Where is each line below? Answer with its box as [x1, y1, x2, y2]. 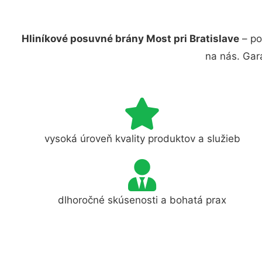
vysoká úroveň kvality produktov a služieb [44, 132, 240, 144]
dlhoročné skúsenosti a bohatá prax [58, 194, 227, 206]
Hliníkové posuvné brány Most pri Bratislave [22, 33, 239, 44]
